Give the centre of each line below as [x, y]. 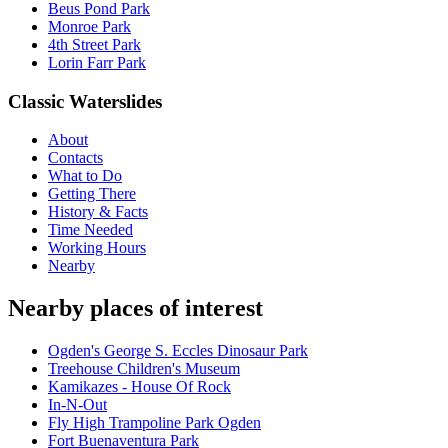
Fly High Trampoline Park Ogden [154, 423]
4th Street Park [94, 44]
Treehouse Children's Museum [144, 369]
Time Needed [90, 230]
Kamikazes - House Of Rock [139, 387]
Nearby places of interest [135, 308]
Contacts [75, 158]
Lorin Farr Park [97, 62]
